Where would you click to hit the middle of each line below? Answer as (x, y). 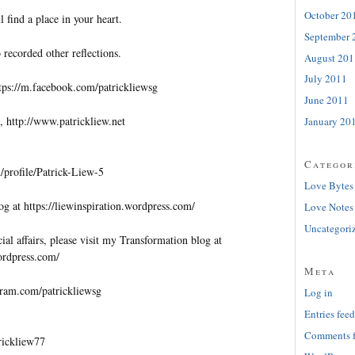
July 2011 (326, 79)
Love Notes (329, 207)
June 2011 (326, 100)
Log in (319, 293)
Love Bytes (329, 186)
